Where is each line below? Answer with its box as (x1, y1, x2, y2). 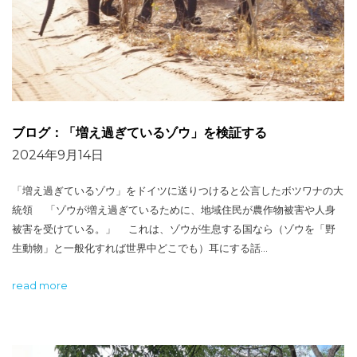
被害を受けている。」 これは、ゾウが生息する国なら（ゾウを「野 (12, 222, 335, 236)
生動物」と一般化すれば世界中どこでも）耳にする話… (12, 241, 268, 255)
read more (12, 279, 68, 292)
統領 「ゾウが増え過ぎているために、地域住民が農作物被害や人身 (12, 203, 335, 217)
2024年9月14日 (12, 147, 104, 163)
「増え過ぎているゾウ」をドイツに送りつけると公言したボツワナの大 (12, 184, 343, 198)
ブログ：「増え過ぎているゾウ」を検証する (12, 125, 267, 141)
